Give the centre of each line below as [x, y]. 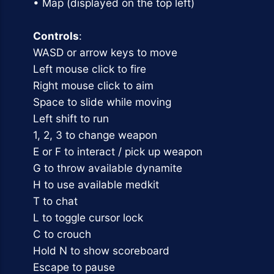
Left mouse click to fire [89, 68]
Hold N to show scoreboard [101, 250]
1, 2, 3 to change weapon [95, 135]
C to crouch [62, 234]
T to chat [55, 201]
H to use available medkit [96, 184]
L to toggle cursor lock [88, 217]
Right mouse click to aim [93, 85]
